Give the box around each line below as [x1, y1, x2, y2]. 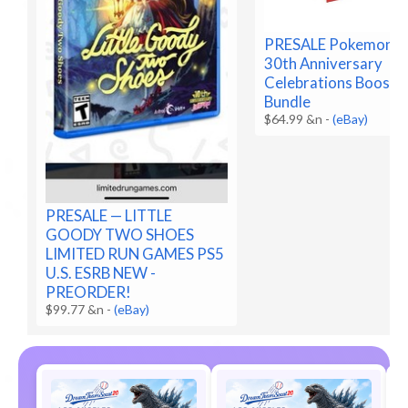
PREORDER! [46, 282, 132, 302]
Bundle [264, 92, 311, 112]
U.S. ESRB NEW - [46, 263, 157, 283]
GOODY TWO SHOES [46, 225, 195, 245]
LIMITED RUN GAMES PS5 [46, 244, 225, 264]
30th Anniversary [264, 54, 383, 74]
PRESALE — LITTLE [46, 206, 173, 226]
